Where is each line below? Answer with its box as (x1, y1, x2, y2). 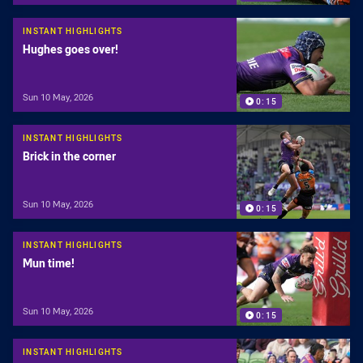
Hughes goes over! (23, 41, 118, 58)
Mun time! (23, 255, 75, 271)
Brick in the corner (23, 148, 116, 164)
